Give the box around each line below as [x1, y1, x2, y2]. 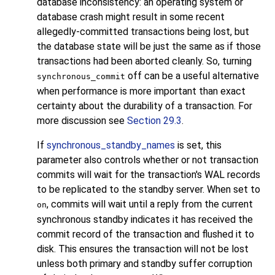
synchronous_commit [37, 72, 125, 82]
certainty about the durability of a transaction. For [37, 100, 252, 112]
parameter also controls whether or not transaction [37, 154, 258, 166]
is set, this [175, 139, 222, 152]
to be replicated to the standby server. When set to [37, 184, 260, 196]
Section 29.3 [127, 115, 182, 127]
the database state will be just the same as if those [37, 41, 261, 53]
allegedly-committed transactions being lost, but [37, 26, 249, 38]
